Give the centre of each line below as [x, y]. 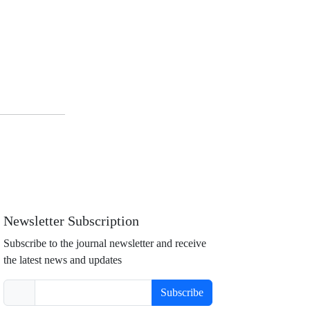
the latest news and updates [63, 260]
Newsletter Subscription [72, 222]
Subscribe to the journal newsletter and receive [105, 244]
